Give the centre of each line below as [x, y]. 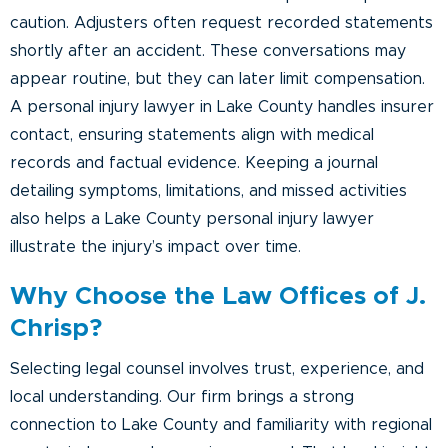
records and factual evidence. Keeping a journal [194, 162]
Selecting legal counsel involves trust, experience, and [217, 368]
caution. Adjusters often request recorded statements [221, 22]
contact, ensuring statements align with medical [192, 134]
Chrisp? [56, 328]
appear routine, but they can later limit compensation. [217, 78]
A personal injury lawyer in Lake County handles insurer [222, 106]
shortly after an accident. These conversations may [208, 50]
